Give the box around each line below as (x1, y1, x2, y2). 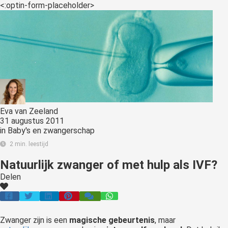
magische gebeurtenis (69, 215, 155, 225)
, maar (155, 215, 176, 225)
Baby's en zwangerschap (8, 126, 95, 136)
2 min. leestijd (10, 140, 48, 148)
